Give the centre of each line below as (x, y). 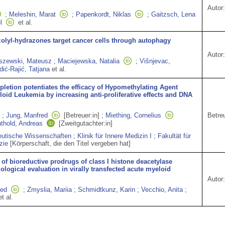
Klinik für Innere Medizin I (115, 136)
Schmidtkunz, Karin (106, 190)
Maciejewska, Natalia (89, 61)
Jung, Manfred (27, 115)
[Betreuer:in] (82, 115)
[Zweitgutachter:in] (86, 123)
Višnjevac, (155, 61)
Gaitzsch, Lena (173, 14)
